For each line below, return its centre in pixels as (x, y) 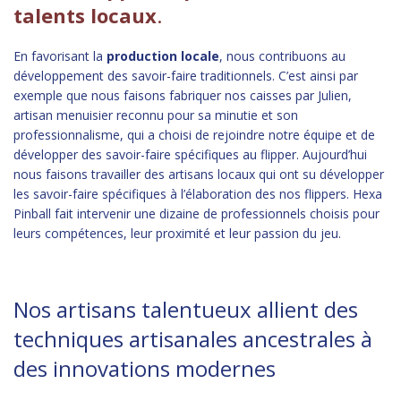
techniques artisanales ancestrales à (193, 339)
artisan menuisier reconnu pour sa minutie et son (156, 115)
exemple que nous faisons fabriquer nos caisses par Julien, (183, 95)
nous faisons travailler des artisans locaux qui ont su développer (199, 174)
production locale (163, 56)
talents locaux (85, 15)
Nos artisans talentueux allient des (186, 309)
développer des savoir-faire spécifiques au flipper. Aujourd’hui (190, 154)
